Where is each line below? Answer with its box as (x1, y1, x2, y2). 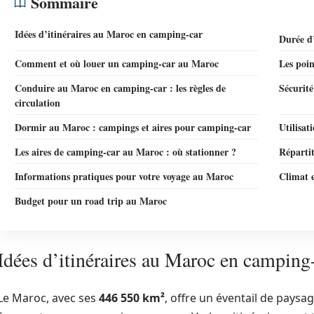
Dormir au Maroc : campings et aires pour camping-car (15, 120, 251, 135)
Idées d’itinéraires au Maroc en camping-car (15, 27, 203, 41)
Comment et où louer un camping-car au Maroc (15, 56, 219, 71)
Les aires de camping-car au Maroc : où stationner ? (15, 144, 236, 159)
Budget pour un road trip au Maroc (15, 193, 167, 208)
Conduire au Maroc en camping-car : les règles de (15, 81, 226, 95)
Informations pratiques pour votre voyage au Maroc (15, 169, 233, 184)
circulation (15, 95, 60, 110)
